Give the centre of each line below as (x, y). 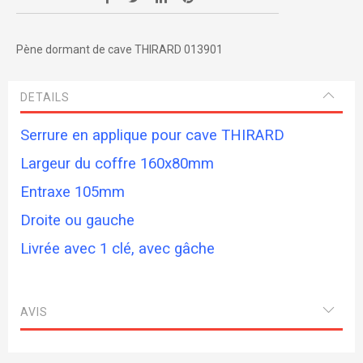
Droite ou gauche (77, 220)
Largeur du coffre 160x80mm (117, 163)
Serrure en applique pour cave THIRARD (152, 135)
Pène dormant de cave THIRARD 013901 (120, 49)
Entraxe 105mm (73, 192)
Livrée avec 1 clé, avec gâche (117, 248)
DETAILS (45, 97)
